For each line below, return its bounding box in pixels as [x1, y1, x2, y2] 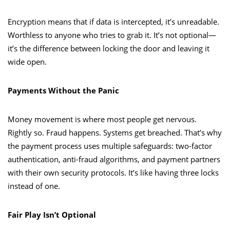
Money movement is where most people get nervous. [8, 113, 197, 124]
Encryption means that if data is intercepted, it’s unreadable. [8, 16, 219, 27]
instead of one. [8, 180, 60, 191]
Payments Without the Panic [8, 85, 119, 95]
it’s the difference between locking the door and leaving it [8, 43, 209, 53]
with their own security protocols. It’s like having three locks [8, 167, 219, 178]
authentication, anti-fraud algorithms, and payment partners [8, 154, 220, 164]
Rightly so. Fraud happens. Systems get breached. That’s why [8, 127, 222, 138]
